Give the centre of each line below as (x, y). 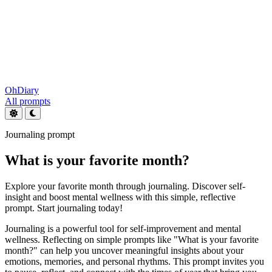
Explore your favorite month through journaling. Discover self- (125, 186)
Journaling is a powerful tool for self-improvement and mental (123, 228)
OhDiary (22, 90)
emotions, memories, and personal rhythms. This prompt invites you (134, 261)
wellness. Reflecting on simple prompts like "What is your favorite (132, 239)
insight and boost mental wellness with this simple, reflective (120, 197)
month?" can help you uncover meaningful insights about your (124, 250)
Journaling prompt (40, 134)
